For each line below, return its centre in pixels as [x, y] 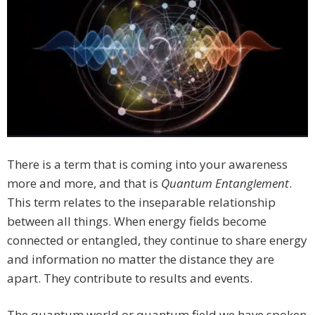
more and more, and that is [84, 184]
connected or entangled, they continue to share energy [157, 240]
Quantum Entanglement [225, 184]
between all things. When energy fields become [137, 221]
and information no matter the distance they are [141, 259]
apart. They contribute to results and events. [130, 278]
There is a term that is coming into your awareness [147, 165]
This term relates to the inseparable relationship [141, 202]
